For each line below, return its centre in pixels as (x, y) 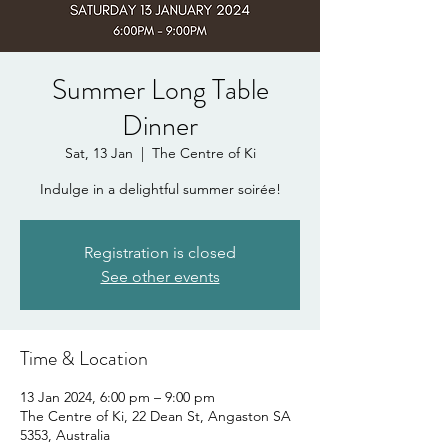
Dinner (160, 125)
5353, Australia (65, 434)
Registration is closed (160, 252)
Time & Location (84, 358)
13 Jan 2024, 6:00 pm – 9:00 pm (117, 396)
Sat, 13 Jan (98, 152)
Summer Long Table (160, 89)
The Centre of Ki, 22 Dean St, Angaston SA (155, 415)
